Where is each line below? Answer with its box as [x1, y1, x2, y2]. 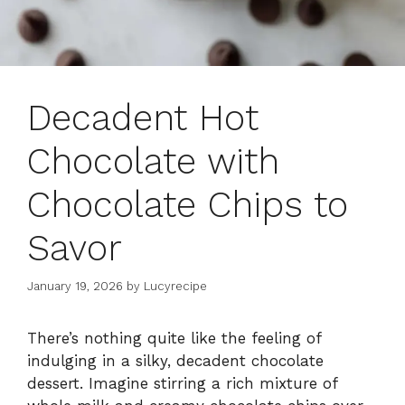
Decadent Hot [27, 96, 259, 139]
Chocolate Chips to [27, 183, 348, 226]
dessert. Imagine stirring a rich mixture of [27, 374, 337, 393]
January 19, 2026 [27, 279, 123, 294]
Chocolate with [27, 139, 279, 183]
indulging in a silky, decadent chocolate [27, 352, 324, 371]
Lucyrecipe [144, 279, 207, 294]
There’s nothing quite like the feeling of [27, 329, 321, 348]
